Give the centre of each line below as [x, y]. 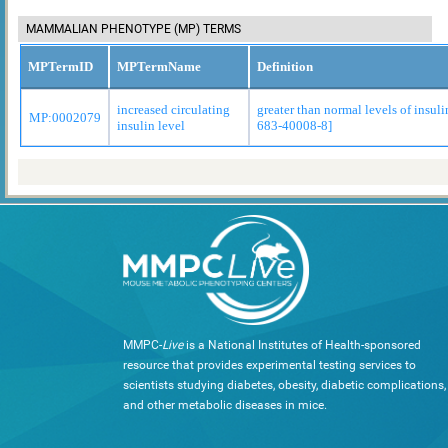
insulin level [151, 125]
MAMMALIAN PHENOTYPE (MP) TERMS [133, 28]
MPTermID [60, 66]
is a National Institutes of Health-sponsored [302, 344]
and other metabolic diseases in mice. [225, 404]
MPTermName [159, 66]
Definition [285, 66]
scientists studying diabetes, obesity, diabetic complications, [284, 384]
